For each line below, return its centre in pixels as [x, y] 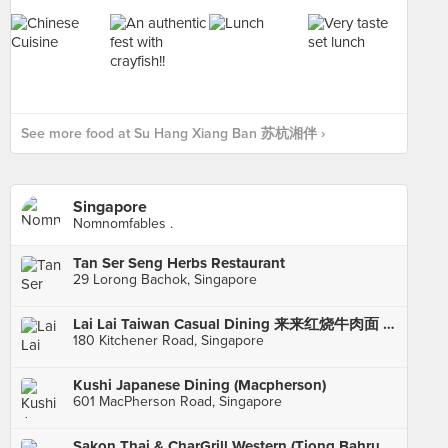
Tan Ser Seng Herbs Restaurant [179, 263]
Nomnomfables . [123, 223]
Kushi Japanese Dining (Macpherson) [199, 385]
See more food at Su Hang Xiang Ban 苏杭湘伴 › [173, 133]
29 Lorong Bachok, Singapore [165, 279]
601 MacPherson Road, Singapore [177, 401]
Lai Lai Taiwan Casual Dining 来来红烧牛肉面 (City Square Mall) [389, 324]
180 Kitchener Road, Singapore [168, 340]
